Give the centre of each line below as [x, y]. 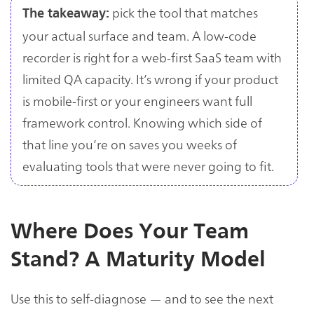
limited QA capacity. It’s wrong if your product [150, 78]
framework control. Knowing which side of [142, 122]
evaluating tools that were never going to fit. [148, 165]
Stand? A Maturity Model [138, 259]
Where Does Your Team [130, 231]
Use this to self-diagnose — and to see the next [142, 299]
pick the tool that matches [184, 12]
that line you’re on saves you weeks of [130, 144]
